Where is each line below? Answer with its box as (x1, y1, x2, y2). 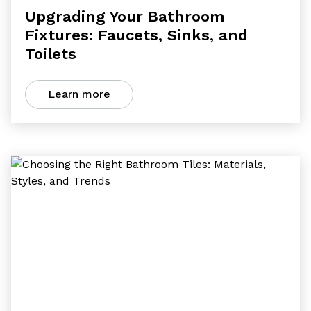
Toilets (25, 45, 76, 62)
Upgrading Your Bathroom (25, 8, 225, 25)
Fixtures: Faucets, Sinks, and (25, 26, 248, 44)
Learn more (48, 87, 110, 101)
